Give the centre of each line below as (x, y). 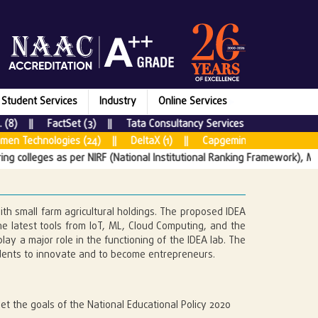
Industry (118, 102)
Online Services (193, 102)
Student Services (39, 102)
